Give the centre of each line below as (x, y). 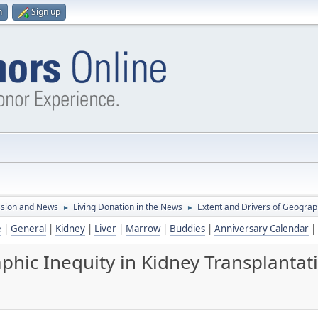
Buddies (187, 229)
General (28, 229)
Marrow (143, 229)
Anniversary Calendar (262, 229)
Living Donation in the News (128, 207)
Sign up (46, 12)
